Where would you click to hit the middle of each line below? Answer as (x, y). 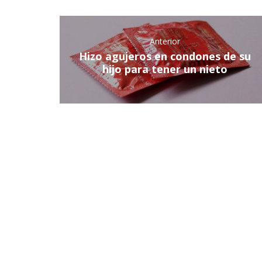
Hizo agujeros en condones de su (165, 56)
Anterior (165, 42)
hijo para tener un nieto (165, 69)
